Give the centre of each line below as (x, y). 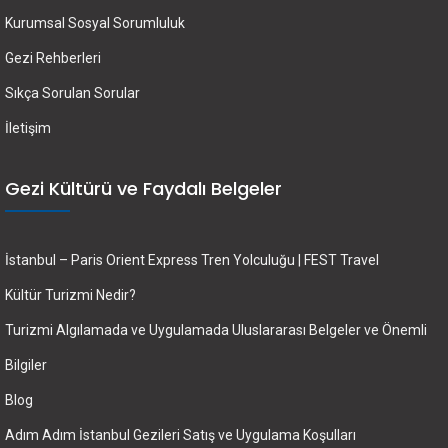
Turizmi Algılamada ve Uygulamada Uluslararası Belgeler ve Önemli (216, 329)
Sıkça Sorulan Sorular (72, 92)
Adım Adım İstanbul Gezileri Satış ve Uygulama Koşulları (180, 434)
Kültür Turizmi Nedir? (70, 294)
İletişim (28, 127)
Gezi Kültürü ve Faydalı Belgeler (143, 188)
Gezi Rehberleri (53, 57)
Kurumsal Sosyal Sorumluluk (95, 22)
